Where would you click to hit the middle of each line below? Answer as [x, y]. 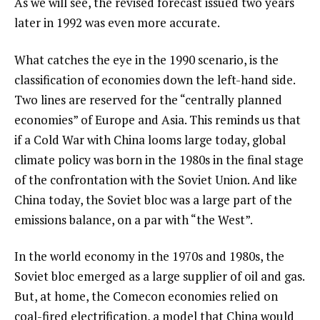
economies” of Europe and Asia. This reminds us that [157, 119]
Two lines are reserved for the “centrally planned [148, 99]
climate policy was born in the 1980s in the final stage [159, 159]
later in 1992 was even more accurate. [117, 22]
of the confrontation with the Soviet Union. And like [156, 179]
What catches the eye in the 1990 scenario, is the [146, 59]
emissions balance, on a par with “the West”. [134, 219]
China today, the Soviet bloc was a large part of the [153, 199]
